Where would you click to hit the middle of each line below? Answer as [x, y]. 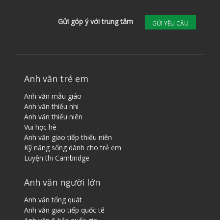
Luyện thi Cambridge [56, 158]
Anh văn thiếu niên [53, 117]
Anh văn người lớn [62, 182]
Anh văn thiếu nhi [51, 107]
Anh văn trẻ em [56, 79]
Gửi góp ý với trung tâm [96, 22]
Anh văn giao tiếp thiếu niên [68, 137]
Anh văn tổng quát [53, 200]
